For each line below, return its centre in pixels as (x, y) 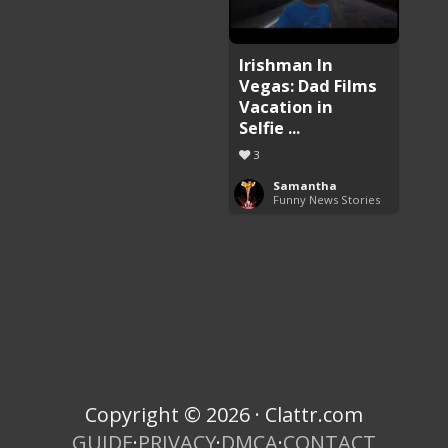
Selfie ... (270, 127)
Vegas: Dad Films (308, 85)
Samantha (305, 185)
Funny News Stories (327, 199)
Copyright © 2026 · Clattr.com (224, 414)
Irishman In (286, 64)
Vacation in (286, 106)
